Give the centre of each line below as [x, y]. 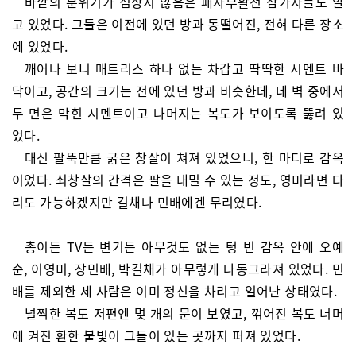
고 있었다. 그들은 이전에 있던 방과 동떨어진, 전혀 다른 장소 [178, 24]
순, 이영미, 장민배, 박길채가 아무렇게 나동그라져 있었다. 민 [178, 269]
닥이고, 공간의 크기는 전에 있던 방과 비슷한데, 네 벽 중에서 [178, 91]
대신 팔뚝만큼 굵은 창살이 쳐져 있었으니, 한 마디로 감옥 [184, 157]
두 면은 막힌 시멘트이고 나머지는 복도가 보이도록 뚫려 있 [178, 113]
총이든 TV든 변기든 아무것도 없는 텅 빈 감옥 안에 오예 [184, 246]
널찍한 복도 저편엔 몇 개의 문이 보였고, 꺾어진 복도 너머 [184, 313]
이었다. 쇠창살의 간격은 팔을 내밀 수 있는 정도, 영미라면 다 [178, 180]
